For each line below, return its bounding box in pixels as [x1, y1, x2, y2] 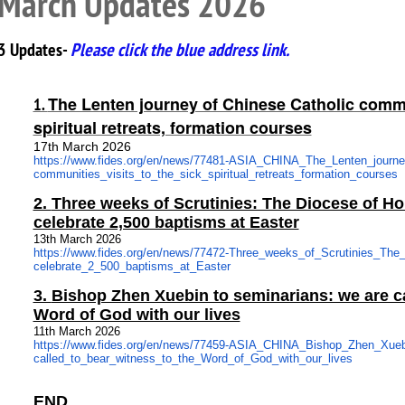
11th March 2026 [33, 325, 120, 338]
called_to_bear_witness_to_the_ [33, 352, 201, 365]
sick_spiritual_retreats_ [179, 167, 301, 181]
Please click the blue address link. [70, 38, 289, 61]
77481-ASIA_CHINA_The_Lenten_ [193, 154, 373, 167]
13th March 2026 [33, 232, 121, 246]
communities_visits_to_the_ [33, 167, 180, 181]
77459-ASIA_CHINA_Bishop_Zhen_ [193, 338, 381, 352]
